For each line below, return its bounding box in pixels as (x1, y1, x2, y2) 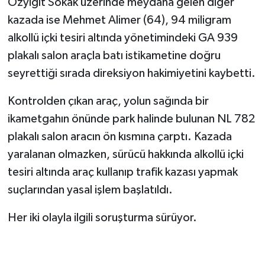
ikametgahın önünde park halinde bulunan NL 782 (7, 112, 255, 125)
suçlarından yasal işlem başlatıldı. (7, 183, 173, 196)
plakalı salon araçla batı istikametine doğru (7, 49, 221, 62)
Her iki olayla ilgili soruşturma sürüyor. (7, 211, 197, 224)
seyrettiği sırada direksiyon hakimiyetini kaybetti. (7, 67, 256, 79)
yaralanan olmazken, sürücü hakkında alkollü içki (7, 148, 244, 160)
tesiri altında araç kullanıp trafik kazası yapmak (7, 166, 238, 178)
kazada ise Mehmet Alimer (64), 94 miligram (7, 14, 231, 26)
